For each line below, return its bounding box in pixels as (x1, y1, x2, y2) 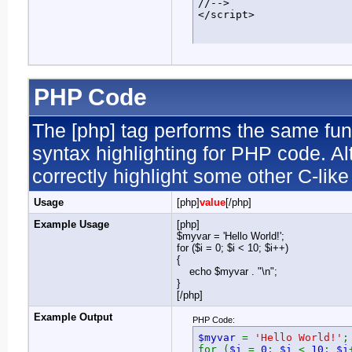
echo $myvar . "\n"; (177, 266, 277, 277)
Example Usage (34, 218, 109, 230)
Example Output (34, 311, 112, 323)
